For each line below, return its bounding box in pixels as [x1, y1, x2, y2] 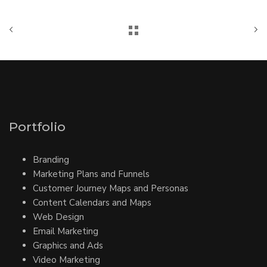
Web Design [33, 210, 84, 223]
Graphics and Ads [33, 239, 103, 252]
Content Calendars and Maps [33, 196, 151, 209]
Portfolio [9, 119, 66, 135]
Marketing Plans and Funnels [33, 167, 150, 180]
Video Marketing [33, 253, 100, 266]
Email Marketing [33, 225, 98, 237]
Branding [33, 153, 69, 166]
